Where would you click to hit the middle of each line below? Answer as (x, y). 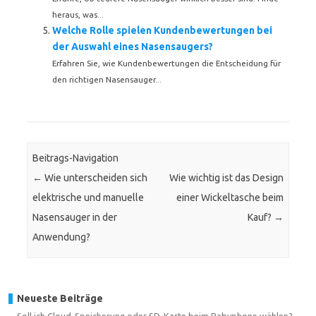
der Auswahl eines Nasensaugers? (133, 47)
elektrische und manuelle (89, 198)
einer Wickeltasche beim (230, 198)
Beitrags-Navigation (76, 158)
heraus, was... (78, 14)
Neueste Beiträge (60, 298)
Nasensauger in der (75, 218)
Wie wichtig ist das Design (226, 178)
